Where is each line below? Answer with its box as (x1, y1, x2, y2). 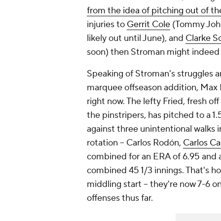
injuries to (87, 18, 127, 30)
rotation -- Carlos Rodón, (87, 137, 183, 148)
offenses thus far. (87, 192, 155, 204)
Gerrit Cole (127, 18, 170, 30)
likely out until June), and (87, 32, 185, 44)
